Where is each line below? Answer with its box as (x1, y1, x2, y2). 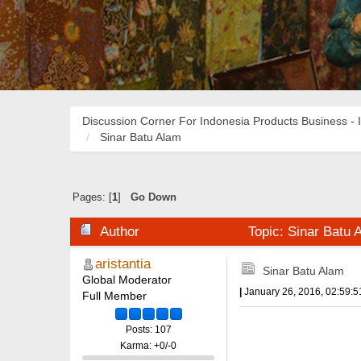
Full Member (82, 289, 147, 303)
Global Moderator (82, 273, 172, 287)
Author (100, 224, 140, 240)
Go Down (130, 192, 176, 204)
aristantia (95, 256, 151, 272)
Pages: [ (72, 192, 112, 204)
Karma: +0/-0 (120, 339, 176, 351)
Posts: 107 (125, 323, 172, 335)
